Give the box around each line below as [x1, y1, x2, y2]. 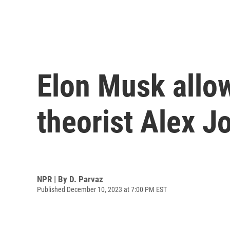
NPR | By [37, 174, 69, 184]
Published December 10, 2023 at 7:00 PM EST [37, 185, 167, 194]
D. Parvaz [69, 174, 103, 184]
